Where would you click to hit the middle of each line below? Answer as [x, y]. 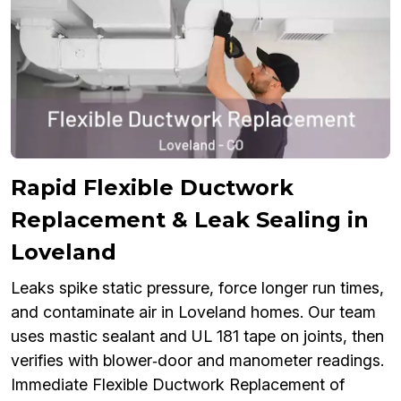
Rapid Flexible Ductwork [152, 188]
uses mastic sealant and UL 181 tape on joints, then [197, 337]
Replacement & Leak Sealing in [190, 220]
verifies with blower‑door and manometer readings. [197, 361]
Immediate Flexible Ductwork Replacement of [178, 385]
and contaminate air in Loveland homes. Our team [193, 312]
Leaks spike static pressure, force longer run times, [197, 288]
